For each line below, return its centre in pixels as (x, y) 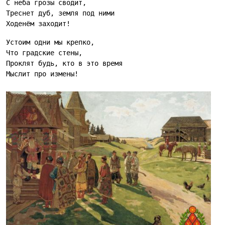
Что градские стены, (44, 53)
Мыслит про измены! (42, 74)
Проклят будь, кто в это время (64, 63)
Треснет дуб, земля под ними (60, 13)
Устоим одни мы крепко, (50, 42)
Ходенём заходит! (38, 24)
